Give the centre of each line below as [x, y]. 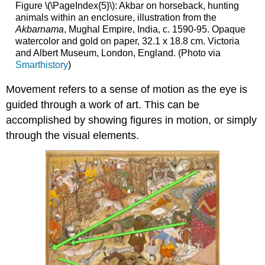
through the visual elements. [73, 135]
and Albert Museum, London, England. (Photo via [118, 53]
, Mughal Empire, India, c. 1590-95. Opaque [154, 30]
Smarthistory [41, 65]
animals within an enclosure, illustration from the [116, 18]
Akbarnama [39, 30]
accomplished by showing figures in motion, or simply [132, 120]
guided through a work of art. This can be [103, 104]
